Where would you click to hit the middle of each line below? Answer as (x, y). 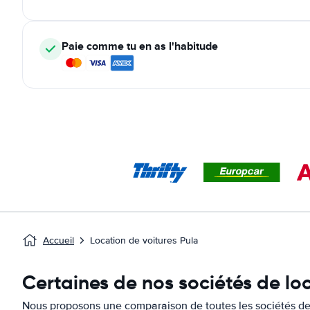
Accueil (58, 240)
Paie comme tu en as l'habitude (140, 46)
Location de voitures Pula (144, 240)
